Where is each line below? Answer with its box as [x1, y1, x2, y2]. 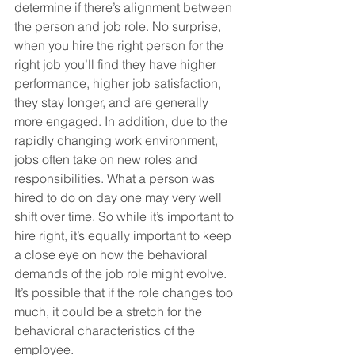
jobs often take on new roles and [14, 151, 200, 167]
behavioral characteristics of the [14, 323, 198, 338]
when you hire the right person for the [14, 37, 227, 53]
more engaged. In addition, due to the [14, 113, 231, 129]
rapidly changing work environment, [14, 132, 221, 148]
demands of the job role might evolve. [14, 265, 230, 281]
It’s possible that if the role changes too [14, 284, 236, 300]
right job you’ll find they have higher [14, 56, 219, 72]
